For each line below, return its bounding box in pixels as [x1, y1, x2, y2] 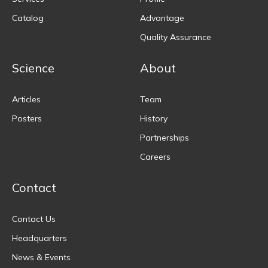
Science [12, 60, 54, 75]
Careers [140, 151, 170, 162]
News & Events [12, 251, 71, 263]
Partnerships [140, 132, 189, 143]
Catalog [12, 12, 44, 23]
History [140, 112, 167, 124]
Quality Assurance [140, 31, 211, 42]
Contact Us [12, 213, 56, 224]
